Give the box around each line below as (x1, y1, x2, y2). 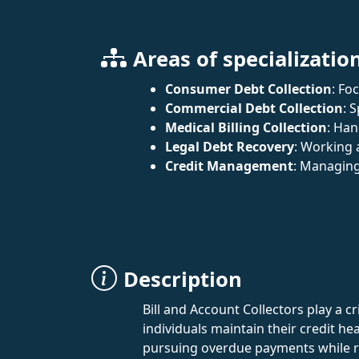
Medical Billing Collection (165, 118, 327, 136)
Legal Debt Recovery (165, 137, 294, 155)
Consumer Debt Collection (165, 79, 332, 98)
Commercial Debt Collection (165, 99, 343, 117)
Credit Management (165, 156, 293, 175)
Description (123, 264, 242, 293)
